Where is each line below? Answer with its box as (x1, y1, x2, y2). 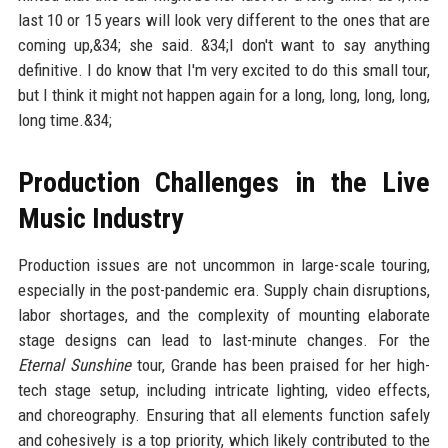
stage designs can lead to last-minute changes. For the (17, 330, 431, 351)
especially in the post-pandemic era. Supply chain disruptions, (17, 280, 431, 301)
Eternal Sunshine (17, 355, 131, 376)
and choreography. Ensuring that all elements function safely (17, 405, 431, 426)
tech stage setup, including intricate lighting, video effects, (17, 380, 431, 401)
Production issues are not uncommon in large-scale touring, (17, 255, 431, 276)
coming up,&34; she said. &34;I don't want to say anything (17, 35, 431, 56)
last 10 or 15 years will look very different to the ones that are (17, 10, 431, 31)
